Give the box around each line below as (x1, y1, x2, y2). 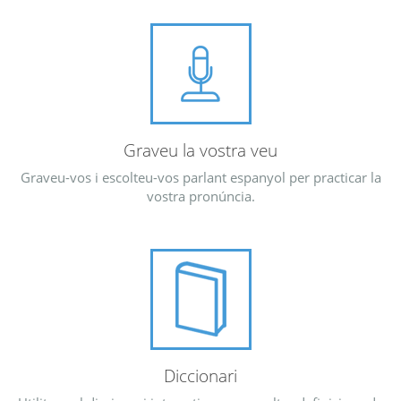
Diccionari (164, 363, 237, 388)
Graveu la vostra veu (124, 138, 277, 162)
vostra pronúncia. (146, 187, 255, 206)
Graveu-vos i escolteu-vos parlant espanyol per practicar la (20, 168, 381, 187)
